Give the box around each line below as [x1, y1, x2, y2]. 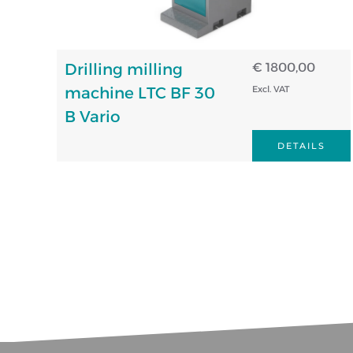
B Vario [65, 106, 121, 126]
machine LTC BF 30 [65, 83, 215, 102]
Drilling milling [65, 59, 183, 79]
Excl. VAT [251, 83, 289, 95]
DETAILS [277, 139, 326, 151]
